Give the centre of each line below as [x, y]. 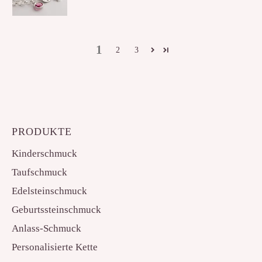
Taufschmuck [39, 173]
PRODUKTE [42, 132]
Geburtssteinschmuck [56, 210]
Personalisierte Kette [55, 247]
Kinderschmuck [44, 154]
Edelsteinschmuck [49, 191]
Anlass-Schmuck [46, 229]
